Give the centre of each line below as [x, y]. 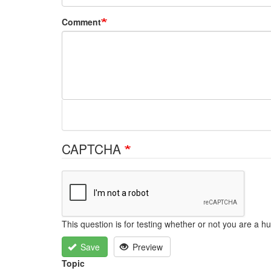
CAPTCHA [93, 149]
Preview [146, 247]
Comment [81, 22]
